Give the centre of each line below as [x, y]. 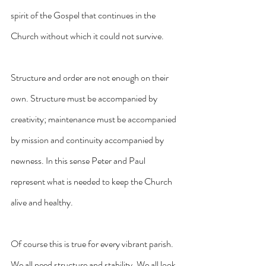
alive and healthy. [42, 202]
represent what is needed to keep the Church [92, 181]
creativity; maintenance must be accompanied [94, 119]
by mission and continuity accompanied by [88, 140]
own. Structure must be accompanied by [85, 98]
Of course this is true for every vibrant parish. [93, 243]
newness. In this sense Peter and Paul [79, 160]
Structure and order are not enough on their [91, 77]
